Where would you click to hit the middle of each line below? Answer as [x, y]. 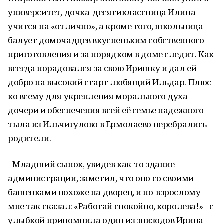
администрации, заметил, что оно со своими [101, 178]
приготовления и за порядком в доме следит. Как [111, 54]
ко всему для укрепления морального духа [98, 96]
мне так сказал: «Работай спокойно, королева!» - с [111, 206]
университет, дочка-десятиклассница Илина [102, 12]
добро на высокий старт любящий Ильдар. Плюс [110, 82]
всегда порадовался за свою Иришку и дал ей [102, 68]
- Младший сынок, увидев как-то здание [91, 164]
